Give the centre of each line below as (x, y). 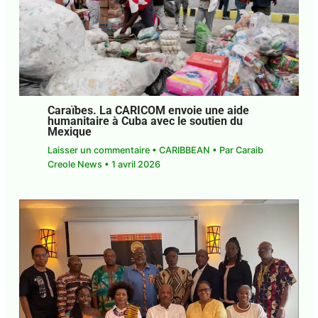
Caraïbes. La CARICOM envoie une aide (148, 111)
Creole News (76, 165)
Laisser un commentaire (98, 150)
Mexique (69, 132)
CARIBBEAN (184, 150)
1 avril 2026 (136, 165)
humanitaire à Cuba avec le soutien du (145, 122)
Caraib (249, 150)
